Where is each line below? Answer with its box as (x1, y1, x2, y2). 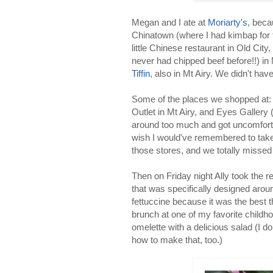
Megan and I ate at (132, 16, 208, 27)
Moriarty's (208, 16, 247, 27)
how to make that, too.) (132, 234, 222, 245)
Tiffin (132, 68, 150, 79)
